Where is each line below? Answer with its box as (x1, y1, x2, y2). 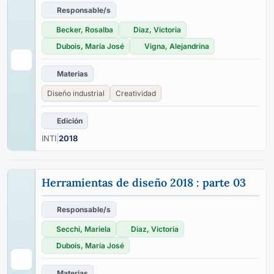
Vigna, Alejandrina (144, 42, 209, 51)
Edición (57, 116, 83, 125)
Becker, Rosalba (56, 25, 113, 34)
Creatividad (116, 89, 156, 98)
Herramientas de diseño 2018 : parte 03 (42, 176, 246, 190)
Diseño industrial (47, 89, 105, 98)
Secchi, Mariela (56, 224, 111, 234)
